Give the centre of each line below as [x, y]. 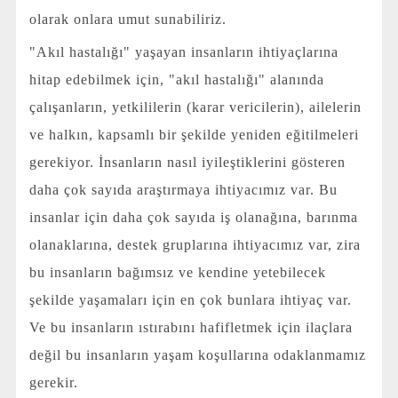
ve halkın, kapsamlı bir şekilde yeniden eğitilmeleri [194, 134]
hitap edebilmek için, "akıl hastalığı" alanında [176, 79]
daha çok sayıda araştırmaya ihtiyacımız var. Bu [183, 189]
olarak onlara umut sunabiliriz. [127, 20]
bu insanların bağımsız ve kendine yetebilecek [177, 272]
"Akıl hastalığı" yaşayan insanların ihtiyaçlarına [183, 52]
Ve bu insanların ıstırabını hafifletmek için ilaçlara [191, 327]
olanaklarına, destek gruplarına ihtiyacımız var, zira [195, 244]
